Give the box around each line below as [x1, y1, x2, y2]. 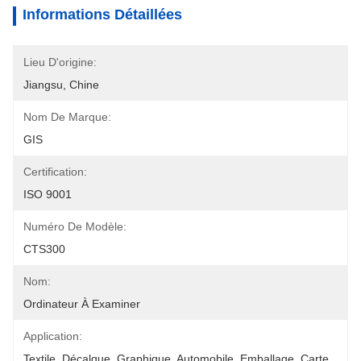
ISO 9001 [23, 188, 72, 201]
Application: [23, 330, 82, 342]
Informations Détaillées [23, 6, 182, 23]
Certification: [23, 165, 87, 178]
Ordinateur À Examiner [23, 297, 140, 310]
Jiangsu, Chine [23, 78, 99, 91]
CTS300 [23, 243, 65, 255]
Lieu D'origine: [23, 56, 97, 68]
